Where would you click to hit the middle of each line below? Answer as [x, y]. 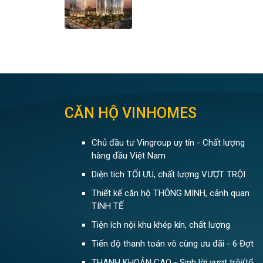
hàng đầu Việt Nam [128, 156]
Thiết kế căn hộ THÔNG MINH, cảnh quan [170, 193]
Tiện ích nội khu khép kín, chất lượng [161, 225]
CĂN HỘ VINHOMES [131, 113]
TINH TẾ [107, 206]
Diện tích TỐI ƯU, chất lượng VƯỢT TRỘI [168, 174]
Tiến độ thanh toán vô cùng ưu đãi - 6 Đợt [172, 244]
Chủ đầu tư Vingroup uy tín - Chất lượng [168, 143]
